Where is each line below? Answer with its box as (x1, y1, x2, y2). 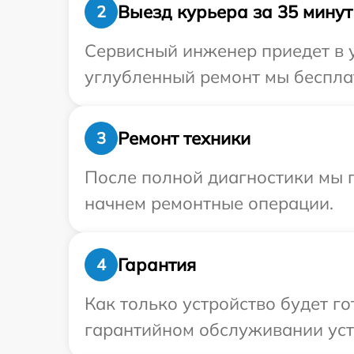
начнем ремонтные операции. (85, 192, 333, 214)
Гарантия (118, 253, 196, 276)
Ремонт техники (118, 126, 250, 149)
